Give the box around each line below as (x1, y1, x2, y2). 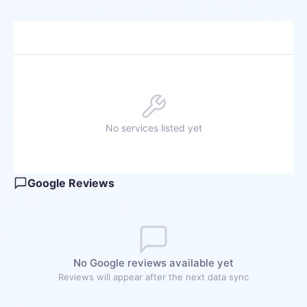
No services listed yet (105, 122, 202, 134)
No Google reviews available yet (73, 256, 234, 269)
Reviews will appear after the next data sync (58, 271, 249, 282)
